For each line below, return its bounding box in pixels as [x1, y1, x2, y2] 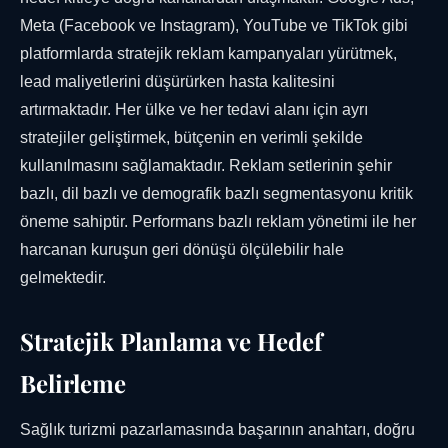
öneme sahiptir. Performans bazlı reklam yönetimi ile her [20, 213, 416, 231]
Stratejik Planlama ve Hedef [20, 325, 322, 358]
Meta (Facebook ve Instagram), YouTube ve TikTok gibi [20, 17, 408, 35]
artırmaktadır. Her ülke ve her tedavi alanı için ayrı [20, 101, 368, 119]
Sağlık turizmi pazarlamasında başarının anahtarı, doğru [20, 421, 415, 439]
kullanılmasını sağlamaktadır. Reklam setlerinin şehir [20, 157, 392, 175]
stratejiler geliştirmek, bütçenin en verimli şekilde [20, 129, 363, 147]
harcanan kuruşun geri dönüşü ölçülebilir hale [20, 241, 344, 259]
